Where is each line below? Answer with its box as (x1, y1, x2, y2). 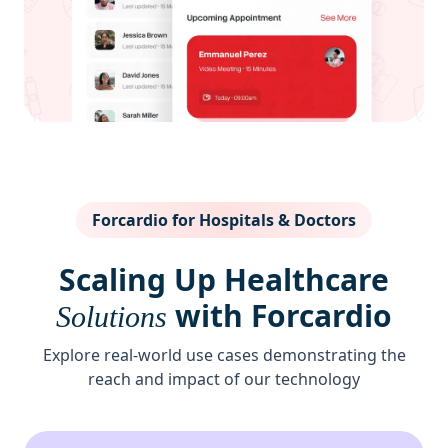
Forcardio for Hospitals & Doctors (92, 209, 356, 232)
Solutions (56, 300, 175, 334)
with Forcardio (175, 295, 392, 337)
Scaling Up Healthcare (59, 259, 389, 301)
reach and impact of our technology (88, 368, 360, 391)
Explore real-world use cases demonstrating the (42, 344, 406, 367)
